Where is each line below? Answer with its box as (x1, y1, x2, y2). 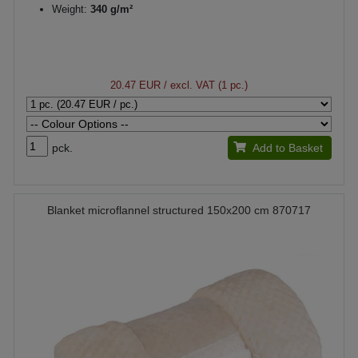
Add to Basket (252, 141, 323, 154)
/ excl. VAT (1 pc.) (161, 79, 248, 91)
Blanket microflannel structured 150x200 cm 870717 (47, 204, 311, 217)
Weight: (52, 3, 87, 15)
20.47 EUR (110, 79, 161, 91)
